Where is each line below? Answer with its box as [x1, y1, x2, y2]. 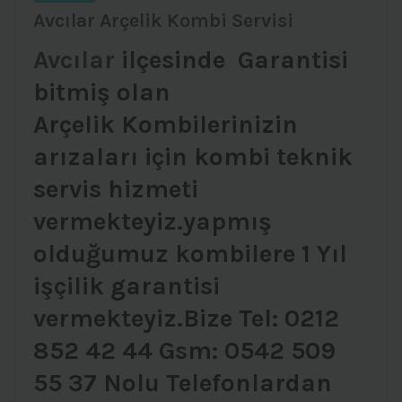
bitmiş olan [33, 76, 170, 107]
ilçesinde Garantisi [121, 44, 348, 74]
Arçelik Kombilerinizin [33, 109, 298, 139]
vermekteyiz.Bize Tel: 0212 [33, 302, 339, 333]
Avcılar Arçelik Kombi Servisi [33, 9, 293, 32]
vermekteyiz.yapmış [33, 205, 272, 236]
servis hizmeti [33, 173, 198, 204]
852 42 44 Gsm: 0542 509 [33, 335, 336, 365]
